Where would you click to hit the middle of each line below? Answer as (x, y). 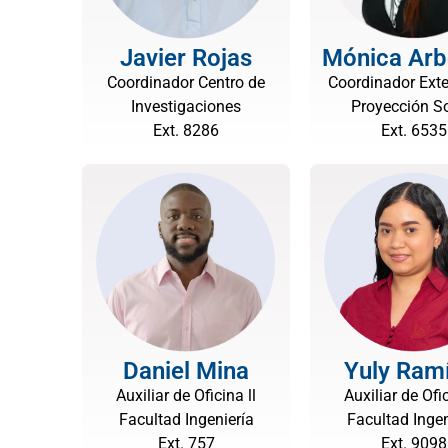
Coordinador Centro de (186, 82)
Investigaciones (186, 106)
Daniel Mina (186, 371)
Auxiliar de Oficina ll (186, 395)
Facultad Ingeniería (186, 419)
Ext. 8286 (186, 130)
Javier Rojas (186, 58)
